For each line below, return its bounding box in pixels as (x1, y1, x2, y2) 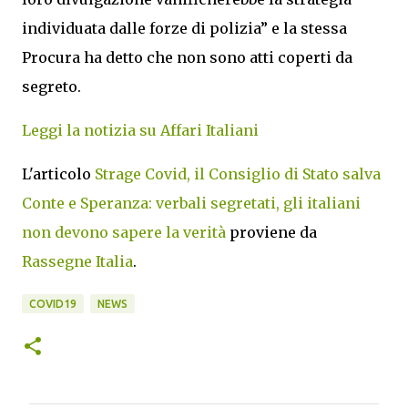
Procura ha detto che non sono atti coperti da (22, 47, 352, 66)
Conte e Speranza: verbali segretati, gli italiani (22, 193, 361, 212)
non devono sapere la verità (22, 222, 226, 241)
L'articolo (22, 164, 95, 183)
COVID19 (29, 297, 76, 310)
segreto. (22, 76, 81, 96)
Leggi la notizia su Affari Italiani (22, 120, 259, 139)
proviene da (226, 222, 317, 241)
